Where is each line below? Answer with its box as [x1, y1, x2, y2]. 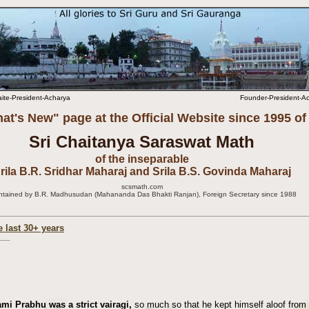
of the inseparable [94, 153, 189, 165]
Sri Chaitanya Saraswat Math [29, 132, 255, 151]
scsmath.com [121, 183, 163, 190]
